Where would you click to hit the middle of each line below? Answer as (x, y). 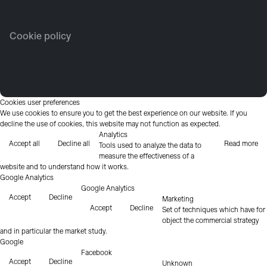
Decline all (74, 143)
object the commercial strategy (210, 220)
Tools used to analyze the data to (150, 145)
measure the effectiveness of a (147, 156)
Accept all (24, 143)
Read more (241, 143)
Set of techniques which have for (214, 209)
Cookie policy (40, 37)
